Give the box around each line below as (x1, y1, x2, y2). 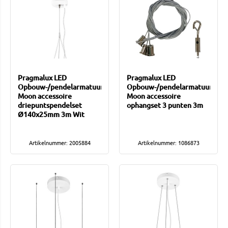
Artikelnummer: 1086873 (137, 138, 199, 147)
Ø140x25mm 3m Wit (18, 109, 84, 120)
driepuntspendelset (18, 100, 82, 110)
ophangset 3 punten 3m (127, 100, 203, 110)
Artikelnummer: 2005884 (28, 138, 91, 147)
